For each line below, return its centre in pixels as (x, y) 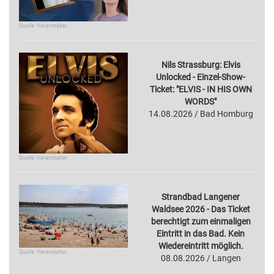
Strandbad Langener (201, 197)
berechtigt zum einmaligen (201, 221)
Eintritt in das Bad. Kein (201, 233)
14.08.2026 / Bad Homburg (201, 113)
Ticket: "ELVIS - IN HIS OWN (201, 89)
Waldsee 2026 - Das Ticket (201, 209)
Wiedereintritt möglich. (201, 246)
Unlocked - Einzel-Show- (201, 77)
